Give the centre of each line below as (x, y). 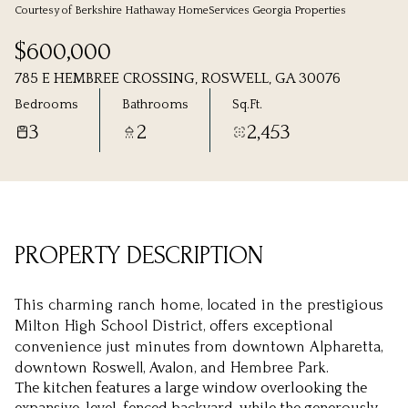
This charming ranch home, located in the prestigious (199, 305)
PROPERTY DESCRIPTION (139, 255)
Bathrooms (155, 104)
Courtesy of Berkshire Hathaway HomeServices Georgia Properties (180, 10)
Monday (295, 22)
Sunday (113, 22)
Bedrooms (46, 104)
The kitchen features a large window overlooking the (191, 388)
